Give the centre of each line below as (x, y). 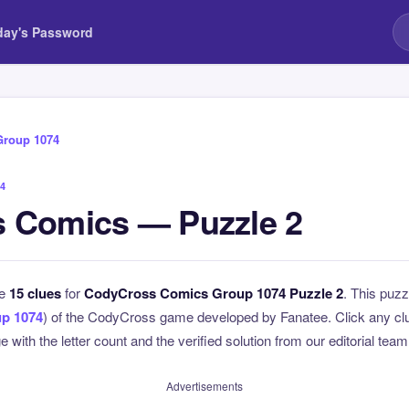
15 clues (35, 293)
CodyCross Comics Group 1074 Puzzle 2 (214, 293)
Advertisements (204, 386)
